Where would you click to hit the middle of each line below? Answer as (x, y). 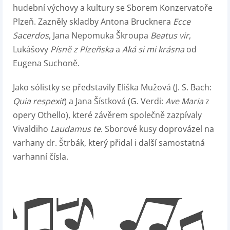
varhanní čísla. (41, 156)
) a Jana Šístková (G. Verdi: (115, 101)
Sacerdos (31, 35)
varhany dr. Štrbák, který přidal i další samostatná (109, 142)
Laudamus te (75, 129)
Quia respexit (39, 101)
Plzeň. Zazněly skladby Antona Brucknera (93, 21)
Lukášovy (32, 49)
